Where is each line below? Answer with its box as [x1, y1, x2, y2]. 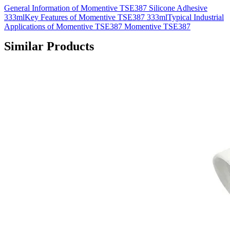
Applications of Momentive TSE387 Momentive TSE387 [4, 22, 190, 31]
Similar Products [4, 40, 94, 53]
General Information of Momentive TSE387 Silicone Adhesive [4, 4, 207, 13]
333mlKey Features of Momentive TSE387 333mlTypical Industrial [4, 13, 224, 22]
